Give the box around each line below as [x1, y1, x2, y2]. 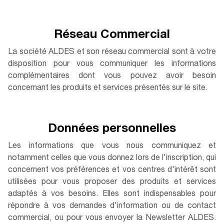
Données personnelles [48, 123, 176, 135]
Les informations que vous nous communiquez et [8, 142, 216, 150]
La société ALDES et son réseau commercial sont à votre [8, 48, 216, 56]
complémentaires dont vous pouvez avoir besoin [8, 72, 216, 80]
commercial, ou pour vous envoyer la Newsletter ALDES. [8, 214, 216, 222]
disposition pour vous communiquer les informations [8, 60, 216, 68]
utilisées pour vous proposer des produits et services [8, 178, 216, 186]
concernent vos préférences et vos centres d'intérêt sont [8, 166, 216, 174]
